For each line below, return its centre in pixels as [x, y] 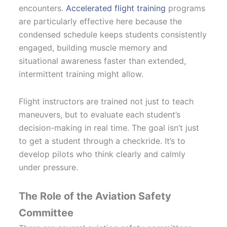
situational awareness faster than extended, [103, 61]
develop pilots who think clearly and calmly [102, 154]
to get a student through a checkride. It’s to [102, 141]
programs [186, 8]
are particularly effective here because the [101, 21]
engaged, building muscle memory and [93, 47]
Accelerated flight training [116, 8]
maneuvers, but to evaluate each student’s [100, 114]
